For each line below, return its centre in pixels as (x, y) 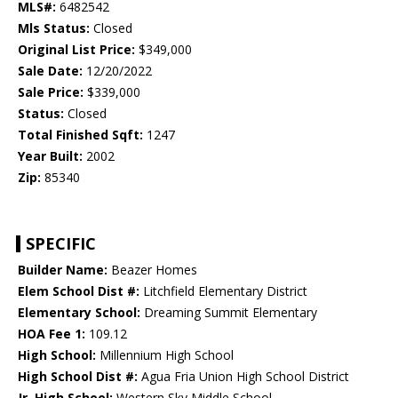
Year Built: (50, 156)
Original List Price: (76, 50)
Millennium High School (165, 355)
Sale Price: (51, 92)
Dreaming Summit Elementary (229, 313)
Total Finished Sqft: (80, 135)
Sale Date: (50, 71)
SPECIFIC (61, 244)
